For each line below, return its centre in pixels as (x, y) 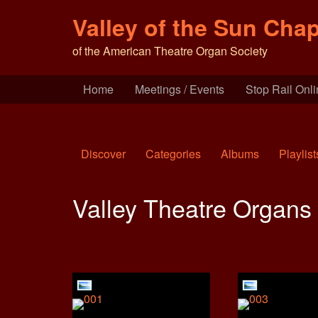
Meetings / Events (180, 89)
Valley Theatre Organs (192, 208)
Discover (103, 154)
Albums (240, 154)
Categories (173, 154)
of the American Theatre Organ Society (170, 51)
